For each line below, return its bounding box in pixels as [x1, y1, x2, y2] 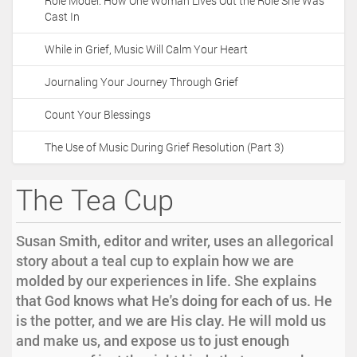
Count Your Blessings [45, 107, 151, 123]
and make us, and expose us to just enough [16, 331, 289, 351]
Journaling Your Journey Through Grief [45, 74, 238, 90]
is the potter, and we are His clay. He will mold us [16, 311, 326, 331]
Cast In [45, 9, 80, 25]
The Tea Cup [16, 180, 174, 219]
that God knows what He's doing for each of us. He [16, 291, 332, 311]
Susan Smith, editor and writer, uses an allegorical [16, 231, 334, 251]
